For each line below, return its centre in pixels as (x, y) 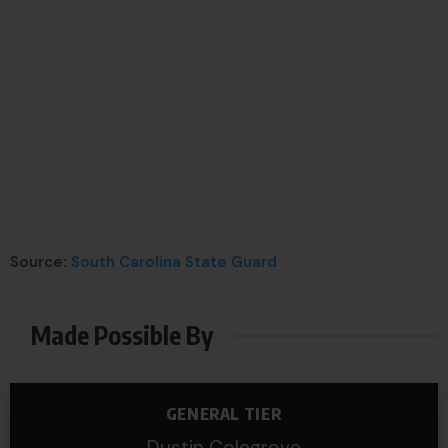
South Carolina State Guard (174, 262)
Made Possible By (122, 335)
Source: (40, 262)
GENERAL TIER (224, 414)
